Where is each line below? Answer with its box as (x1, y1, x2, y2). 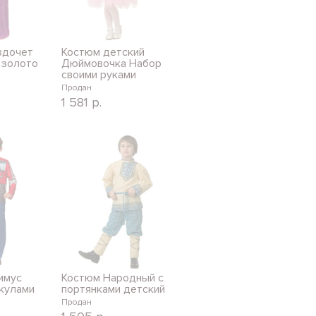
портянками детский (61, 281, 165, 296)
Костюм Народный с (61, 270, 164, 285)
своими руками (61, 67, 136, 82)
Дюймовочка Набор (61, 56, 162, 71)
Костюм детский (61, 44, 145, 59)
